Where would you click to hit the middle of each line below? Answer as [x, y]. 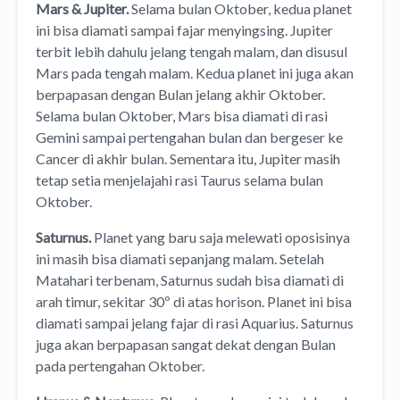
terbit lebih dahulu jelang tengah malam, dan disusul [192, 51]
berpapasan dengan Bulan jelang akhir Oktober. [180, 94]
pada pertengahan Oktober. [121, 365]
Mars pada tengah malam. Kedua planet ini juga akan [195, 72]
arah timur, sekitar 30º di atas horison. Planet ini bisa [194, 301]
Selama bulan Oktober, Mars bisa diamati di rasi [182, 115]
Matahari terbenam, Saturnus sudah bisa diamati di [190, 279]
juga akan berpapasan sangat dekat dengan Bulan [186, 344]
